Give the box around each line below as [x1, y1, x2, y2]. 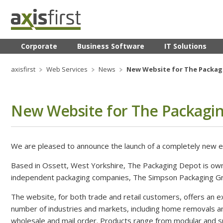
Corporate [21, 41, 57, 51]
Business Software [77, 41, 144, 51]
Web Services [46, 64, 88, 74]
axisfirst [11, 64, 35, 74]
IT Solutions [164, 41, 207, 51]
